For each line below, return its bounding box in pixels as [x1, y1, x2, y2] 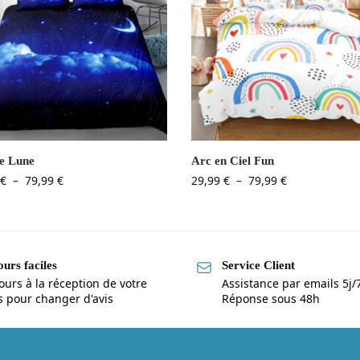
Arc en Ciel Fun [191, 154, 275, 168]
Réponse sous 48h [222, 290, 320, 306]
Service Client [222, 259, 295, 272]
